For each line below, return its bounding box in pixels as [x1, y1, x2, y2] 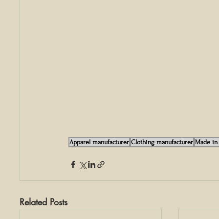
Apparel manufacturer [69, 138, 129, 146]
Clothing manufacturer [131, 138, 193, 146]
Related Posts [20, 196, 67, 208]
